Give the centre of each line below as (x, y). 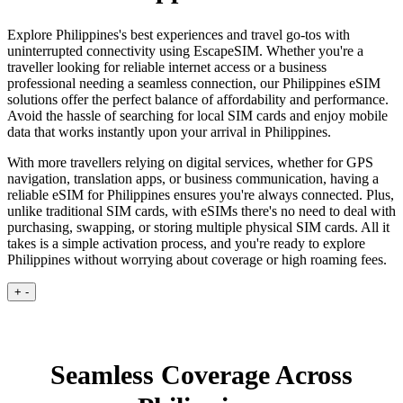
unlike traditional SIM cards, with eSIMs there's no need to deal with (201, 210)
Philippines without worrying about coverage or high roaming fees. (197, 259)
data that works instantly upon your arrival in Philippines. (169, 131)
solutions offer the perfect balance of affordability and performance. (198, 99)
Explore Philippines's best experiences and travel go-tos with (179, 34)
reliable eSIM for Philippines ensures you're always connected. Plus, (201, 194)
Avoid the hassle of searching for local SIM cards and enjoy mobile (197, 115)
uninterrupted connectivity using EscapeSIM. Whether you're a (185, 50)
